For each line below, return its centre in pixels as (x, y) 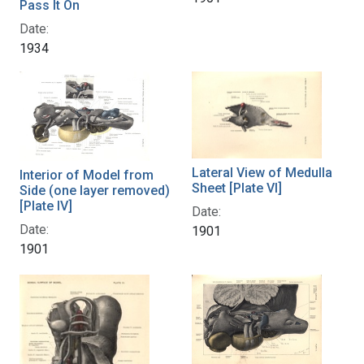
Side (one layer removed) (95, 190)
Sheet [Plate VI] (237, 188)
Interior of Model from (87, 175)
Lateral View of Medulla (262, 173)
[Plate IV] (46, 206)
